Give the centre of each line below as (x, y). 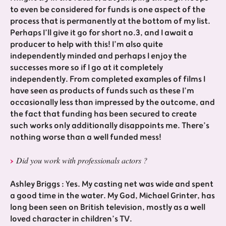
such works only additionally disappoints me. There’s (110, 126)
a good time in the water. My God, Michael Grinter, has (112, 196)
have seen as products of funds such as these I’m (102, 91)
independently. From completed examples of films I (108, 79)
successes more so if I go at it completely (87, 68)
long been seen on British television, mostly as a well (108, 208)
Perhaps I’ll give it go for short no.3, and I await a (102, 33)
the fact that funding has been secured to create (103, 114)
